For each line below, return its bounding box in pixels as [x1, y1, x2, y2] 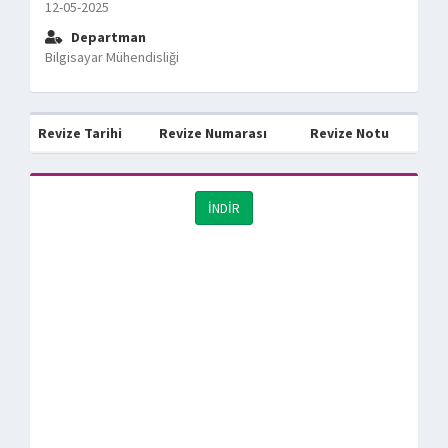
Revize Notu [310, 124, 389, 142]
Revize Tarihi [38, 124, 122, 142]
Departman [68, 28, 146, 46]
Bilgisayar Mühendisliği [45, 48, 179, 66]
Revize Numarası [159, 124, 267, 142]
